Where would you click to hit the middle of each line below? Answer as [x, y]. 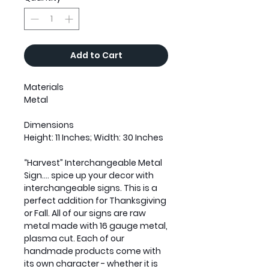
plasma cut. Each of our [74, 239]
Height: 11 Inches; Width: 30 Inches [94, 138]
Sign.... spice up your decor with [89, 176]
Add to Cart [96, 56]
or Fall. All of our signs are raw [85, 213]
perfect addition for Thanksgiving [95, 201]
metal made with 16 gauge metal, [96, 226]
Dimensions [49, 125]
